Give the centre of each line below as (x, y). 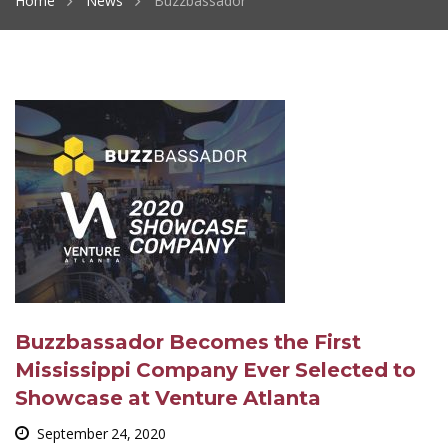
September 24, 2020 (101, 433)
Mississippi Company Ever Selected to (215, 370)
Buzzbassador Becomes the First (188, 342)
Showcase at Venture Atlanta (168, 398)
